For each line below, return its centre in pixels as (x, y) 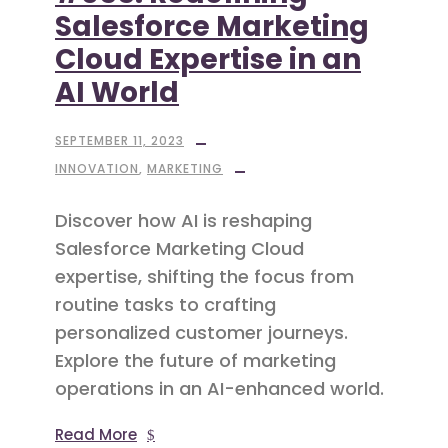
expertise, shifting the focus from (204, 277)
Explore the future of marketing (195, 361)
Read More (96, 435)
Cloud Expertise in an (208, 60)
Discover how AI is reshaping (183, 221)
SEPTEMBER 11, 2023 (119, 141)
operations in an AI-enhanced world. (219, 389)
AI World (117, 93)
